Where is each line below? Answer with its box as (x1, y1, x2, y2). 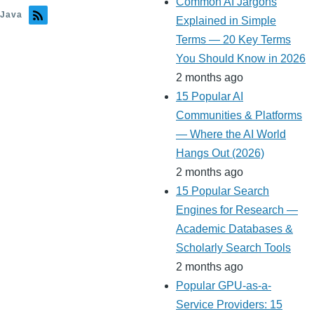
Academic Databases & (176, 223, 293, 235)
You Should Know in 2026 (176, 53, 306, 65)
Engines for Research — (176, 204, 298, 217)
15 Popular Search (176, 185, 269, 198)
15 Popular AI (176, 90, 243, 103)
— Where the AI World (176, 128, 286, 141)
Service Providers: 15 (176, 299, 282, 311)
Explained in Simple (176, 15, 276, 27)
